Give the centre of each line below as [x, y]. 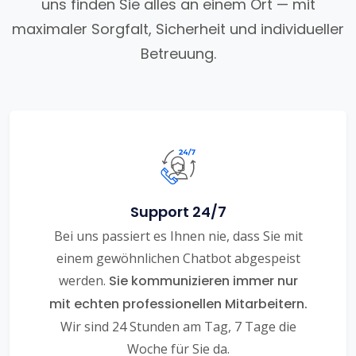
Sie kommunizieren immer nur [203, 281]
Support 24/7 [178, 212]
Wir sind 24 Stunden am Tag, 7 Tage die [178, 327]
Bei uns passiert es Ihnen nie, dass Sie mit [178, 236]
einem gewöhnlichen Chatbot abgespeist [178, 259]
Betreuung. [178, 54]
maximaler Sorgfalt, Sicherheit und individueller [178, 29]
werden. [83, 281]
